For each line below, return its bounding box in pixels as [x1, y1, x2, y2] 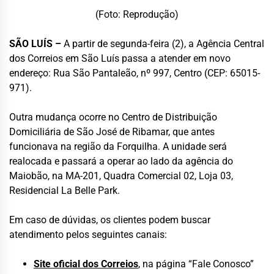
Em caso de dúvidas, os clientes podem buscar [9, 213, 210, 226]
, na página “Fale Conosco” [138, 257, 254, 270]
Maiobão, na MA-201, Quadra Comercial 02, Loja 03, [9, 169, 233, 182]
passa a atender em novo [119, 52, 231, 64]
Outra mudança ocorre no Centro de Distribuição [9, 111, 217, 123]
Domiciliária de [9, 125, 76, 138]
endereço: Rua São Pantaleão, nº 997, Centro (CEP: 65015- [9, 67, 260, 79]
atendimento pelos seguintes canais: [9, 228, 167, 240]
